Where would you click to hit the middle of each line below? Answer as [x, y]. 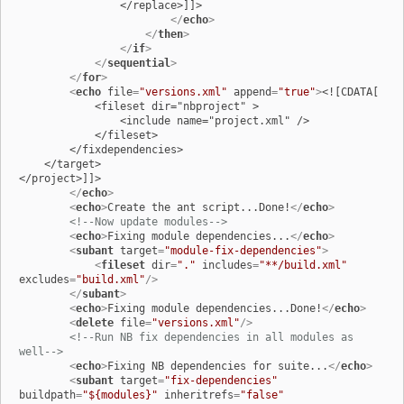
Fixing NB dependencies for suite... [218, 367]
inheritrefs [199, 395]
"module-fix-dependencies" [243, 251]
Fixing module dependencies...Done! [215, 309]
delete [95, 323]
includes [227, 266]
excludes [44, 280]
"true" [297, 92]
